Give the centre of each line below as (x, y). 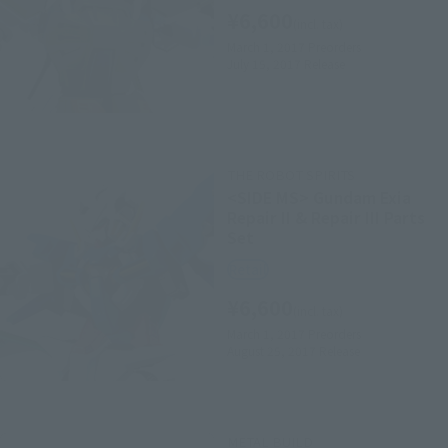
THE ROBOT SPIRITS (291, 175)
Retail (248, 270)
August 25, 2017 (272, 350)
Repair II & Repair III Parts (326, 217)
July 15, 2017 (264, 63)
